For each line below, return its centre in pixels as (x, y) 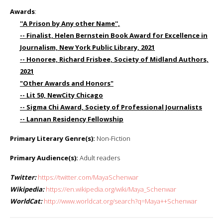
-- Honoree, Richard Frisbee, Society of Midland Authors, (114, 59)
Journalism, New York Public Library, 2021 (87, 47)
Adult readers (99, 158)
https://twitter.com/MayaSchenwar (88, 177)
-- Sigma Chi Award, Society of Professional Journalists (111, 107)
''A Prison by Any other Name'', (70, 23)
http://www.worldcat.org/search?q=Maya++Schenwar (120, 201)
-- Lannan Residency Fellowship (72, 119)
